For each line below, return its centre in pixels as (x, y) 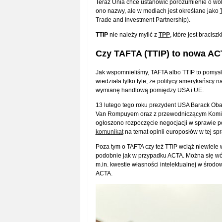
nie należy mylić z (133, 35)
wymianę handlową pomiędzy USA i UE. (149, 90)
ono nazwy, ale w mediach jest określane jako (158, 11)
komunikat (109, 132)
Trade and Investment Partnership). (143, 20)
